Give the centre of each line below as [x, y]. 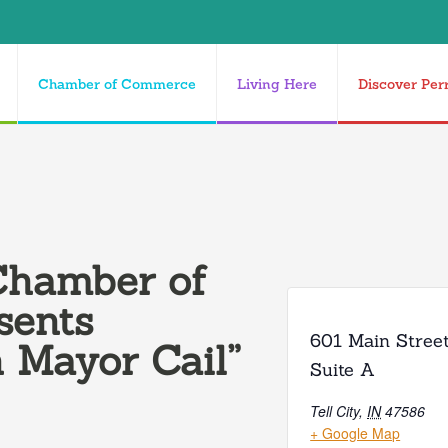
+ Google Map [355, 433]
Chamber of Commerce [117, 84]
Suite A [343, 370]
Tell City [335, 411]
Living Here [277, 84]
